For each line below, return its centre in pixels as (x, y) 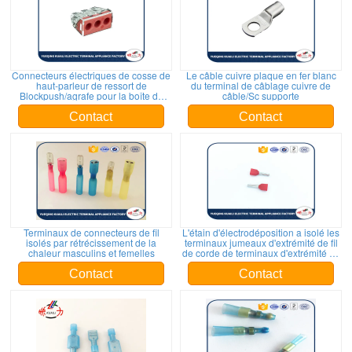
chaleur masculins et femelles (91, 253)
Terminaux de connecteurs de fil (91, 232)
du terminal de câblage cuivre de (261, 85)
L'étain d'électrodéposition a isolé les (261, 232)
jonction (91, 106)
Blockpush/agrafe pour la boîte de (91, 95)
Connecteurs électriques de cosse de (91, 75)
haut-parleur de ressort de (91, 85)
